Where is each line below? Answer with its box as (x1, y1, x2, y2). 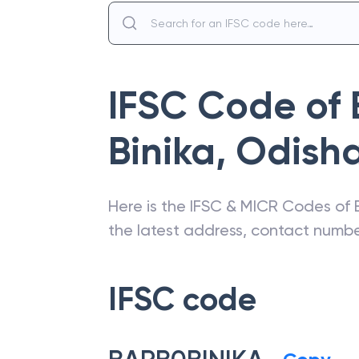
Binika (108, 128, 216, 175)
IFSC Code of (108, 83, 350, 129)
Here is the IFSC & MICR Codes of (108, 196, 354, 216)
